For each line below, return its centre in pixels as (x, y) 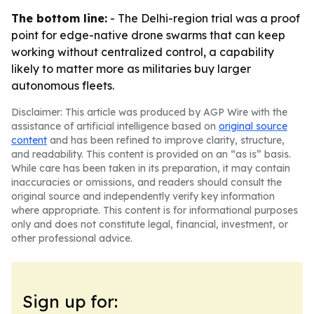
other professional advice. (72, 238)
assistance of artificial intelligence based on (115, 126)
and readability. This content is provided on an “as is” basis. (151, 154)
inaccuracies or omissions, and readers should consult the (146, 182)
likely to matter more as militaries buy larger (131, 69)
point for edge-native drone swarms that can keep (148, 35)
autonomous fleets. (63, 86)
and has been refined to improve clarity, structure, (166, 140)
